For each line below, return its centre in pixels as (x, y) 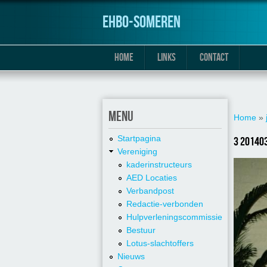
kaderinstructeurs (159, 165)
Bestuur (141, 230)
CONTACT (214, 58)
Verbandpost (150, 191)
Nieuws (131, 257)
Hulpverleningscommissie (174, 217)
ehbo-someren (142, 22)
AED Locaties (152, 178)
